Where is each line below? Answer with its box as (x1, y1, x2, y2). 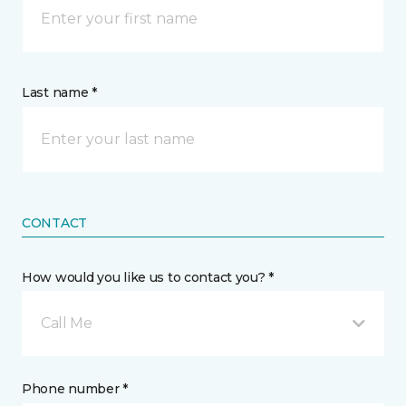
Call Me (41, 314, 92, 332)
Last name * (22, 84, 97, 101)
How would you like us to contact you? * (22, 269, 275, 285)
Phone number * (22, 381, 129, 397)
